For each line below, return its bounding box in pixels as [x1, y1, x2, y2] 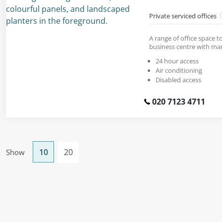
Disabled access [156, 75, 201, 84]
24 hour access [156, 56, 199, 65]
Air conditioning [156, 65, 202, 75]
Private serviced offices [149, 11, 218, 20]
